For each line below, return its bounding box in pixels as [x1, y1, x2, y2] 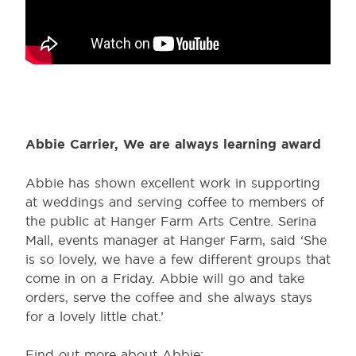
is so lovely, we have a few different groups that [25, 251, 331, 268]
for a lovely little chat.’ [25, 308, 164, 325]
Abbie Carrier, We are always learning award [25, 136, 321, 153]
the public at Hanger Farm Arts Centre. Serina [25, 213, 316, 230]
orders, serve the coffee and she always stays [25, 289, 312, 306]
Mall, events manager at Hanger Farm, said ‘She [25, 232, 327, 249]
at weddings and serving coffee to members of [25, 194, 324, 211]
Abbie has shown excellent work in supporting [25, 175, 320, 192]
